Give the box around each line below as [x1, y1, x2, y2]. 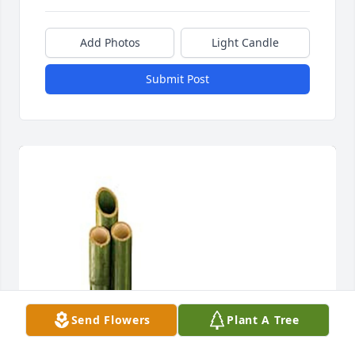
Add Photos [79, 35, 140, 51]
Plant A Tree [227, 312, 300, 327]
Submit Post [146, 71, 209, 87]
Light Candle [212, 35, 279, 51]
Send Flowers [71, 312, 151, 327]
